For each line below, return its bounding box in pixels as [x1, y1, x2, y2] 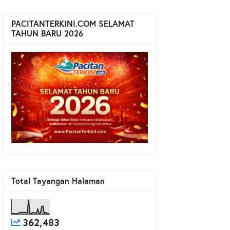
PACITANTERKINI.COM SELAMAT [11, 18, 135, 29]
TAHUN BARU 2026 [11, 28, 83, 39]
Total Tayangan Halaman [11, 175, 105, 186]
